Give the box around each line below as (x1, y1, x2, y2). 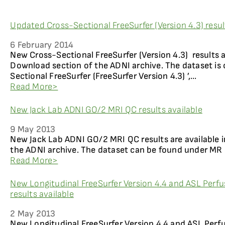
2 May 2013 (10, 208, 56, 219)
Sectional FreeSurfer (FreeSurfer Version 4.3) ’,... (10, 71, 197, 81)
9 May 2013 (10, 124, 56, 135)
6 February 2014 (10, 40, 74, 50)
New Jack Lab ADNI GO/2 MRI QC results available (10, 104, 202, 115)
